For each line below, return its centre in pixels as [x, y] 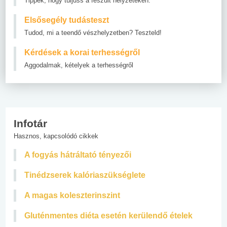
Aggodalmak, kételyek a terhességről [79, 65]
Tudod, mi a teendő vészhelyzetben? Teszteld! [93, 32]
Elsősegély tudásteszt [67, 20]
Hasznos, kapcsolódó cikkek [56, 136]
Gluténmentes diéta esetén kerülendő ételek [108, 215]
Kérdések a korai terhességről [82, 52]
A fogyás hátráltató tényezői [78, 155]
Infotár [30, 123]
